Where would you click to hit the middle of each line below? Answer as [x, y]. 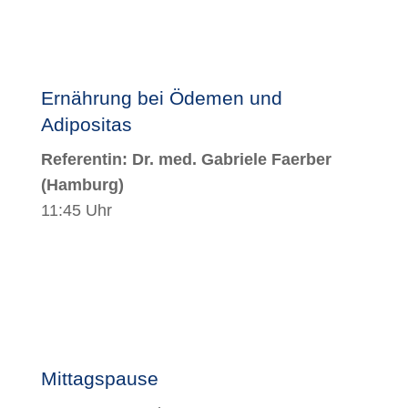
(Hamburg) [82, 184]
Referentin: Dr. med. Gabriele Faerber [186, 159]
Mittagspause [99, 378]
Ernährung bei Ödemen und [161, 97]
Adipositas [86, 124]
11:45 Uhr [76, 210]
